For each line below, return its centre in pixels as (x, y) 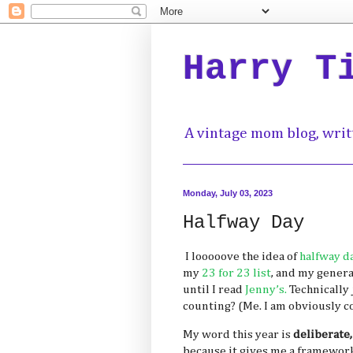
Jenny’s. (266, 289)
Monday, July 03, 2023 (228, 193)
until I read (214, 289)
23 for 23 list (236, 273)
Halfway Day (243, 222)
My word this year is (238, 335)
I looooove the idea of (241, 256)
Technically (319, 289)
